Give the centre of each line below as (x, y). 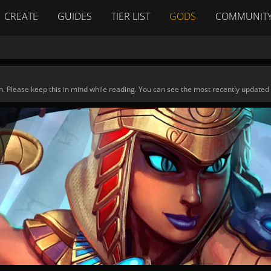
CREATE (21, 16)
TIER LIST (131, 16)
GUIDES (75, 16)
